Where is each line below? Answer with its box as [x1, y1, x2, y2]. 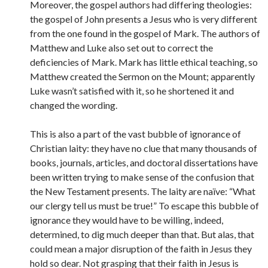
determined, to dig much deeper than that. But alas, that [30, 229, 254, 240]
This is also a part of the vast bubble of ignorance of [30, 128, 241, 139]
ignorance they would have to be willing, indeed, [30, 214, 223, 226]
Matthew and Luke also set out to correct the [30, 42, 213, 53]
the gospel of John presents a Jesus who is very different [30, 13, 257, 25]
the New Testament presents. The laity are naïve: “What [30, 185, 255, 197]
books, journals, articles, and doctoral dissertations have [30, 157, 258, 168]
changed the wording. [30, 99, 117, 111]
